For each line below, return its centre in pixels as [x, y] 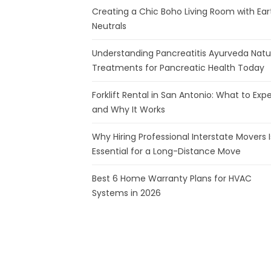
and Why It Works [129, 109]
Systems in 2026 [126, 193]
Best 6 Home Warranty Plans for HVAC [172, 178]
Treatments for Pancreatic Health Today [178, 68]
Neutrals [109, 26]
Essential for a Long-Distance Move [166, 151]
